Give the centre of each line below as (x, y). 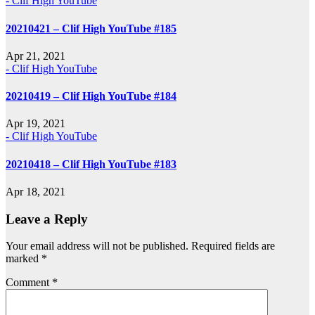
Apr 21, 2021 (36, 56)
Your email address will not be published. (97, 246)
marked (24, 259)
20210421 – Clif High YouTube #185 (91, 28)
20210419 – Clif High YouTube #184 (91, 96)
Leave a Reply (47, 219)
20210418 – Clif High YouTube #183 (91, 164)
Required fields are (233, 246)
